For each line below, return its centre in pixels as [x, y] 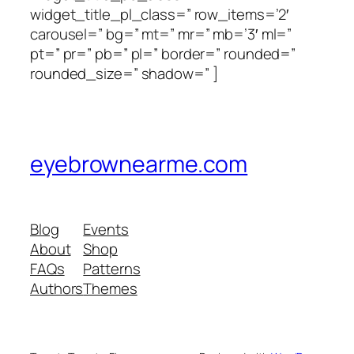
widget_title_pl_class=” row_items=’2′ [160, 14]
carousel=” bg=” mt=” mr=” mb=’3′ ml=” [161, 34]
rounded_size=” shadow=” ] [124, 73]
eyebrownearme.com [139, 164]
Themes [110, 288]
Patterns [112, 268]
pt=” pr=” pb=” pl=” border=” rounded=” [163, 53]
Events [106, 229]
